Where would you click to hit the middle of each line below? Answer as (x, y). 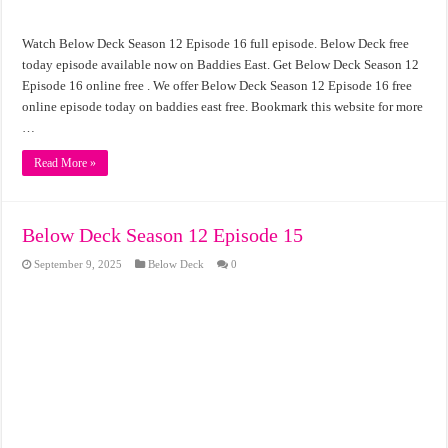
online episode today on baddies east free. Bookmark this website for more (223, 107)
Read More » (65, 163)
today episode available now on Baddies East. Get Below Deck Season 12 (221, 65)
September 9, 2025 (78, 264)
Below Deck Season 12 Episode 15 (163, 235)
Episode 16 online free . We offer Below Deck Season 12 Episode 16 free (217, 86)
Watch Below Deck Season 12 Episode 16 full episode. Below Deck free (216, 44)
